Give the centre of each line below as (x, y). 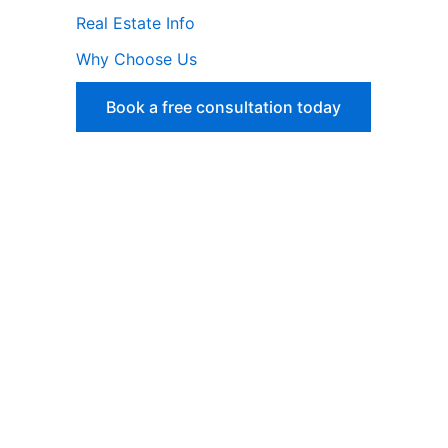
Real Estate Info (135, 23)
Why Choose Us (136, 59)
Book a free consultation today (223, 107)
